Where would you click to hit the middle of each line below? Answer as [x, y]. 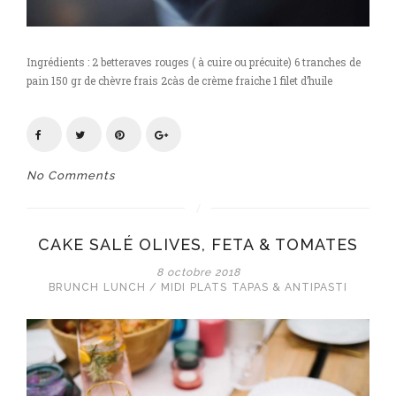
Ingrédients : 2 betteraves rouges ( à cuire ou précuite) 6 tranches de [194, 62]
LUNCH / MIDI [145, 287]
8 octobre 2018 [198, 272]
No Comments [71, 175]
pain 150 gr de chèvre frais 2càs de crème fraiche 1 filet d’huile [179, 80]
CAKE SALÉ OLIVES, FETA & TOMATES [198, 244]
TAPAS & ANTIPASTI [289, 287]
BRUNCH [74, 287]
